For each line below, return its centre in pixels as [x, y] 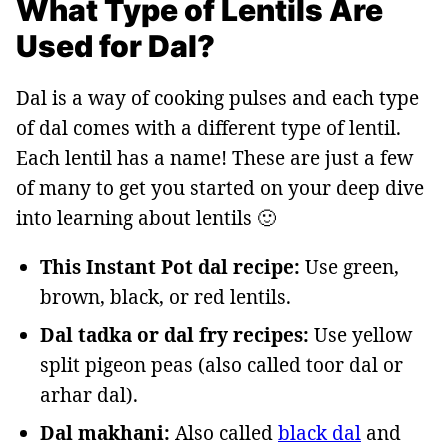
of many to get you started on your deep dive [220, 188]
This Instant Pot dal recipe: [170, 267]
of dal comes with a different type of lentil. [208, 128]
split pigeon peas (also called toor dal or [221, 365]
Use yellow [360, 335]
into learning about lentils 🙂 [146, 218]
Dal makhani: [105, 433]
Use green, [349, 267]
